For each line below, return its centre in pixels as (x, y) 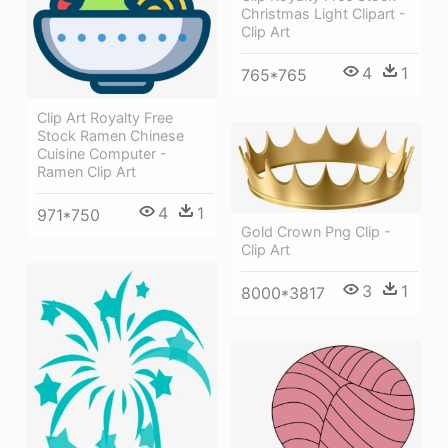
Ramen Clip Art (86, 172)
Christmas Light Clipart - (323, 13)
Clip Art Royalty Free (105, 118)
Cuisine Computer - (102, 154)
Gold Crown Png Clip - (316, 231)
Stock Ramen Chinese (110, 136)
